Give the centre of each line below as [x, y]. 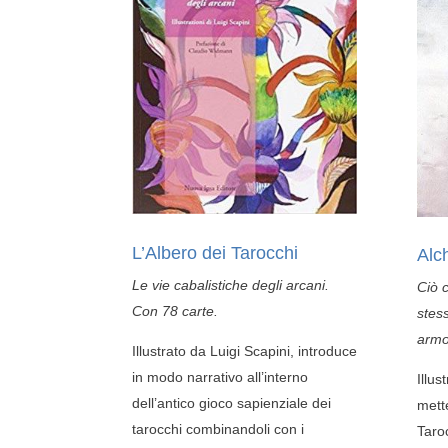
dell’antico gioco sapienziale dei [231, 402]
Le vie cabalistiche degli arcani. [230, 284]
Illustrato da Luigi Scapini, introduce [244, 350]
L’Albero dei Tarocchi [215, 252]
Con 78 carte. [175, 310]
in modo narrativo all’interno [220, 376]
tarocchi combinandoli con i [218, 428]
